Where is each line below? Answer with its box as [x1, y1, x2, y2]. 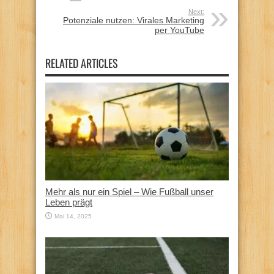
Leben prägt [45, 196, 92, 207]
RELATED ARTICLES [45, 54, 118, 71]
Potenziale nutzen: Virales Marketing [63, 15, 204, 25]
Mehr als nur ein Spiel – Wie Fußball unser [45, 186, 213, 197]
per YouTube [155, 24, 204, 35]
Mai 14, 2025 [54, 212, 92, 220]
